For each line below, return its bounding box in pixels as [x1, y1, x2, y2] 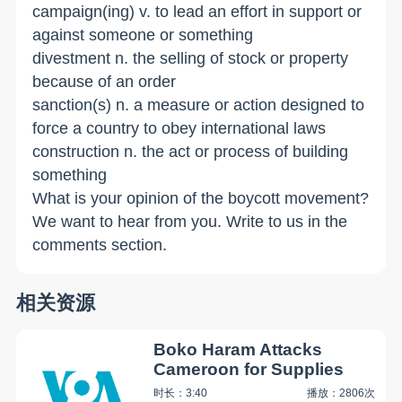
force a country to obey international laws [32, 119, 327, 138]
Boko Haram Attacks [153, 339, 323, 359]
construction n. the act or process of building [32, 143, 349, 162]
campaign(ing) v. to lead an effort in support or [32, 3, 363, 22]
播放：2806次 [307, 386, 376, 399]
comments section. [32, 236, 168, 255]
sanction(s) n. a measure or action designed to [32, 96, 365, 115]
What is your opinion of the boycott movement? [32, 189, 370, 208]
